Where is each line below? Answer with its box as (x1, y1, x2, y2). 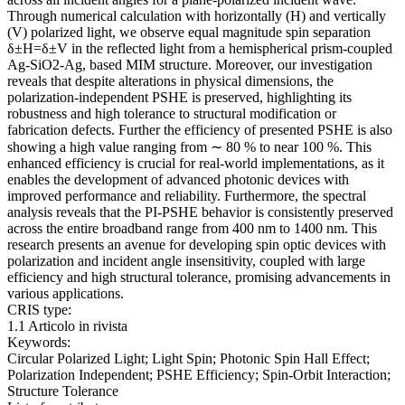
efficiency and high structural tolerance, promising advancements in (7, 269, 391, 286)
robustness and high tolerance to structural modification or (7, 106, 336, 122)
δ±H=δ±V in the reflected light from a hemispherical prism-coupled (7, 41, 392, 57)
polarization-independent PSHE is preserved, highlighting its (7, 89, 352, 106)
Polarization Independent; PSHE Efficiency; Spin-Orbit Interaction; (7, 367, 391, 383)
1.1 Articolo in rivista (7, 318, 127, 334)
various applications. (7, 286, 124, 302)
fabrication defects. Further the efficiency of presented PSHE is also (7, 122, 392, 138)
